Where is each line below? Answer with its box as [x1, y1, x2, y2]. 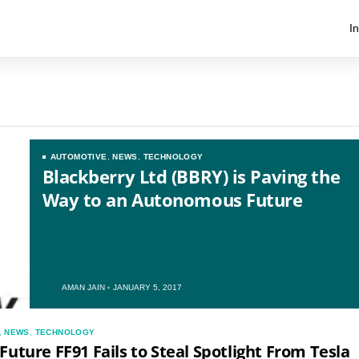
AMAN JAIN [61, 283, 105, 292]
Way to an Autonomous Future [42, 188, 303, 212]
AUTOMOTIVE [50, 152, 107, 161]
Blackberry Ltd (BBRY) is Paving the [42, 164, 341, 188]
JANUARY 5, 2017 [112, 283, 182, 292]
